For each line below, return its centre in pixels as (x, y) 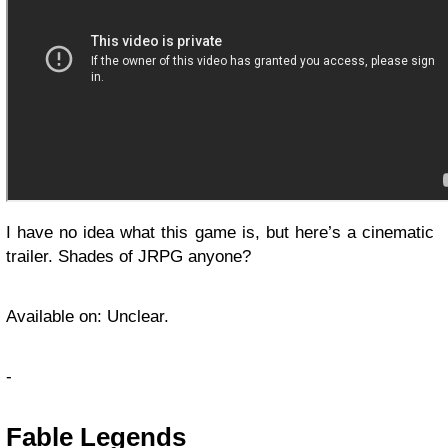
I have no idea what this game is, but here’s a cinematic (220, 233)
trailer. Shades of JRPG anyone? (128, 257)
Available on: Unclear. (87, 317)
